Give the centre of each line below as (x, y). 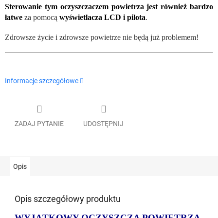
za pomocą (42, 18)
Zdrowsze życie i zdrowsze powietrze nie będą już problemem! (102, 37)
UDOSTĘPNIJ (103, 123)
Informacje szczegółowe (42, 81)
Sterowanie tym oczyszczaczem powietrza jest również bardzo (109, 7)
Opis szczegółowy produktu (68, 199)
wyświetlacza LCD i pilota (102, 18)
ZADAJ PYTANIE (39, 123)
